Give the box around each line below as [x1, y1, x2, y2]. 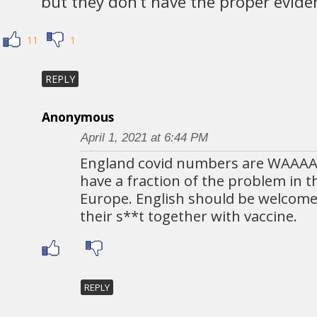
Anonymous [41, 108, 114, 125]
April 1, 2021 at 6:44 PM [80, 129, 208, 144]
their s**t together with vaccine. [80, 205, 297, 226]
